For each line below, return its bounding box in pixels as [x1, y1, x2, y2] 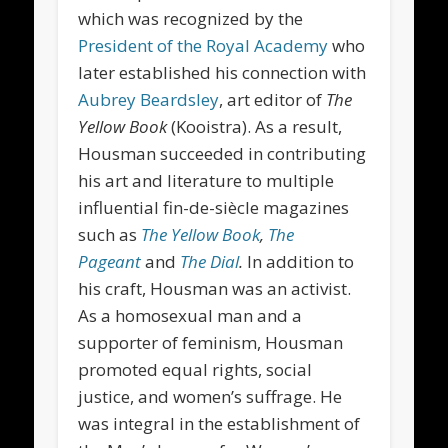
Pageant [78, 249, 142, 273]
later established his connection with [78, 60, 367, 84]
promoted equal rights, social [78, 357, 313, 381]
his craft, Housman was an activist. [78, 276, 352, 300]
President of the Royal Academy [78, 33, 329, 57]
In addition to [247, 249, 355, 273]
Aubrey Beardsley [78, 87, 220, 111]
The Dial [176, 249, 240, 273]
